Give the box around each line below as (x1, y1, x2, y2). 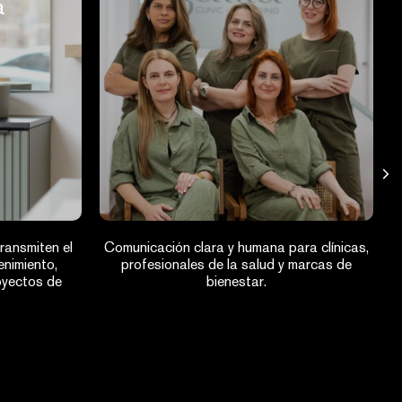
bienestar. (206, 273, 267, 290)
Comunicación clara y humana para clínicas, (104, 239, 369, 256)
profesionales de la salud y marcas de (121, 256, 352, 273)
